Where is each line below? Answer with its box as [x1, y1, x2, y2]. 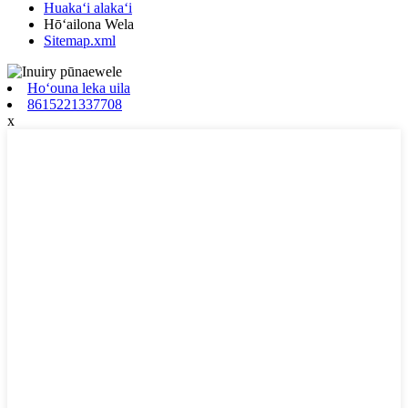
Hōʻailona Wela [44, 16, 134, 33]
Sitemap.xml [44, 33, 116, 49]
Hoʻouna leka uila [27, 80, 130, 97]
